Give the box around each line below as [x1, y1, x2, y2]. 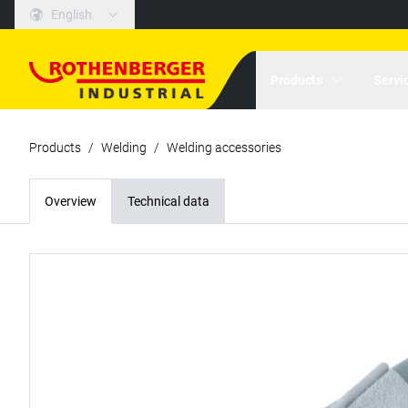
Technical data [127, 194, 209, 209]
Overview [45, 194, 97, 209]
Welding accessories [167, 140, 281, 155]
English [51, 7, 92, 22]
